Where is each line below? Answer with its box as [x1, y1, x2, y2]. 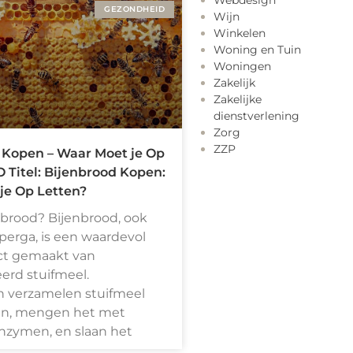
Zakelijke [214, 92, 262, 107]
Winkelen [214, 26, 266, 41]
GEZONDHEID [104, 3, 165, 14]
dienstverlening [214, 109, 299, 124]
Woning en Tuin [214, 43, 301, 58]
